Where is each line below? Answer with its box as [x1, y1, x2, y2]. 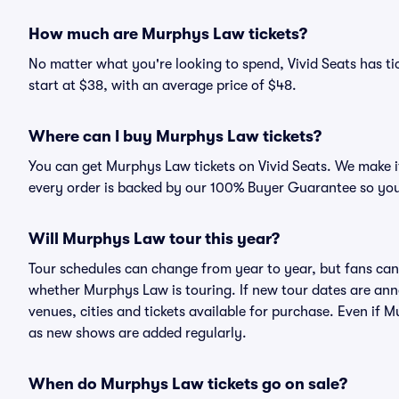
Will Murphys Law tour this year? [28, 230, 280, 248]
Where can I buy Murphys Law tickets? [28, 127, 322, 145]
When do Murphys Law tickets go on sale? [28, 375, 347, 393]
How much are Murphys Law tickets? [28, 25, 307, 43]
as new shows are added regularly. [28, 325, 247, 341]
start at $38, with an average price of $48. [28, 77, 297, 94]
